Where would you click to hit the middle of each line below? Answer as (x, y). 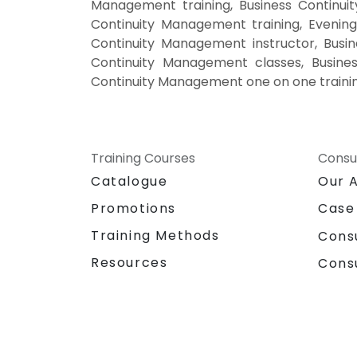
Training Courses (143, 159)
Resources (129, 263)
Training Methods (155, 236)
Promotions (133, 209)
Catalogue (129, 182)
